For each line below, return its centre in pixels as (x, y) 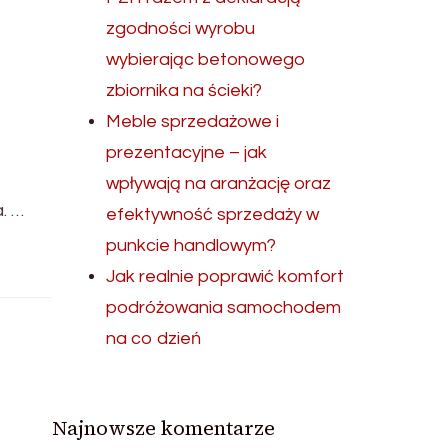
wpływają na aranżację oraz (219, 183)
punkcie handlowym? (191, 245)
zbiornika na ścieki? (184, 90)
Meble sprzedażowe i (193, 121)
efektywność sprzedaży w (213, 214)
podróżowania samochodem (224, 307)
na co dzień (154, 338)
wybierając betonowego (206, 59)
